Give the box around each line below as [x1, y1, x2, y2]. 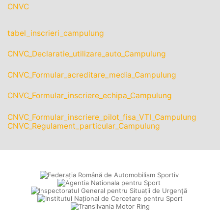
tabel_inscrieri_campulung [7, 28, 104, 38]
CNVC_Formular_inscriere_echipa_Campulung [7, 91, 172, 101]
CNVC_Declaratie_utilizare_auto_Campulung [7, 49, 166, 59]
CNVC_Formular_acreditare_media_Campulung [7, 70, 176, 80]
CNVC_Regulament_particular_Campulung [7, 121, 160, 131]
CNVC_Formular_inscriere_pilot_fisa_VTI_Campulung [7, 112, 196, 122]
